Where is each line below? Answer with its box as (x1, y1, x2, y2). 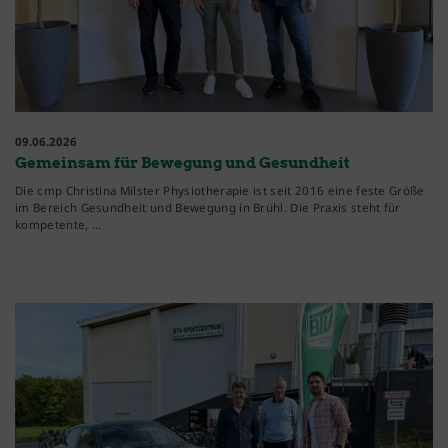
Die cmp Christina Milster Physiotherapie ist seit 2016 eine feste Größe (15, 182, 425, 198)
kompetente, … (15, 216, 102, 232)
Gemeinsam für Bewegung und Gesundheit (15, 153, 350, 172)
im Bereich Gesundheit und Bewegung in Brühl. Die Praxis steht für (15, 199, 401, 215)
